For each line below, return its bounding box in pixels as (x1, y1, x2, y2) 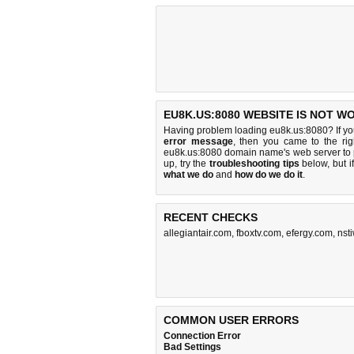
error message (164, 136, 233, 147)
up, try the (164, 158, 209, 169)
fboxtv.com (236, 228, 281, 239)
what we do (164, 169, 213, 180)
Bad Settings (164, 341, 221, 352)
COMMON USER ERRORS (164, 314, 299, 326)
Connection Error (164, 330, 241, 341)
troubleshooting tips (209, 158, 299, 169)
